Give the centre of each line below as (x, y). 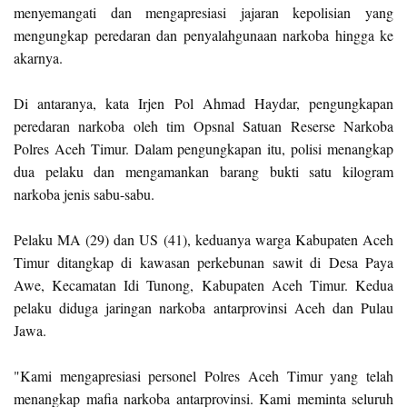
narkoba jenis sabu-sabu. (84, 194)
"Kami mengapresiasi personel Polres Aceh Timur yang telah (203, 376)
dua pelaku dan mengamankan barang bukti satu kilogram (203, 171)
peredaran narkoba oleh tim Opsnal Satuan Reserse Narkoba (203, 126)
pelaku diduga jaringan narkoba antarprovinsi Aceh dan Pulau (203, 308)
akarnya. (38, 58)
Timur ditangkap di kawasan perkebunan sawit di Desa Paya (203, 262)
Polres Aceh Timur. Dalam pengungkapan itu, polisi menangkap (203, 149)
